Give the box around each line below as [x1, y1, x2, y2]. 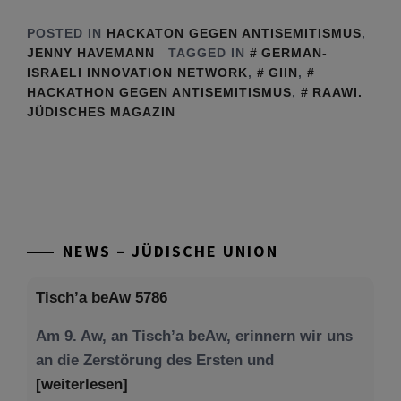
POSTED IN [27, 25, 107, 40]
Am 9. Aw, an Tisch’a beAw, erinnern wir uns [36, 327, 353, 345]
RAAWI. [312, 84, 363, 99]
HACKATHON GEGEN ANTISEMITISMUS [27, 84, 292, 99]
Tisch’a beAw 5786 [36, 288, 167, 306]
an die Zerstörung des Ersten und [36, 351, 274, 369]
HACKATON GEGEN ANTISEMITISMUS [107, 25, 362, 40]
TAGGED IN [168, 45, 250, 60]
